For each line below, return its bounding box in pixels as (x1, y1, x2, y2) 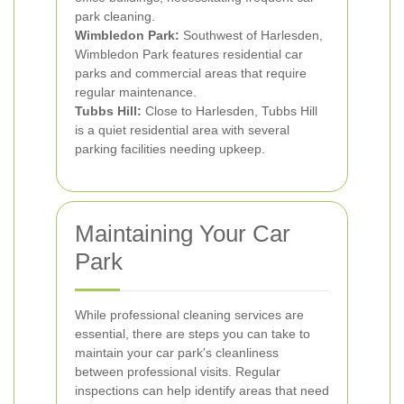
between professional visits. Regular (75, 364, 280, 379)
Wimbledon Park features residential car (75, 47, 303, 61)
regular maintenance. (75, 85, 197, 99)
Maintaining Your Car (75, 220, 290, 247)
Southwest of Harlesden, (179, 28, 323, 42)
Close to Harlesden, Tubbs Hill (142, 104, 317, 118)
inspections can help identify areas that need (75, 383, 329, 398)
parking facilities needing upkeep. (75, 142, 265, 156)
